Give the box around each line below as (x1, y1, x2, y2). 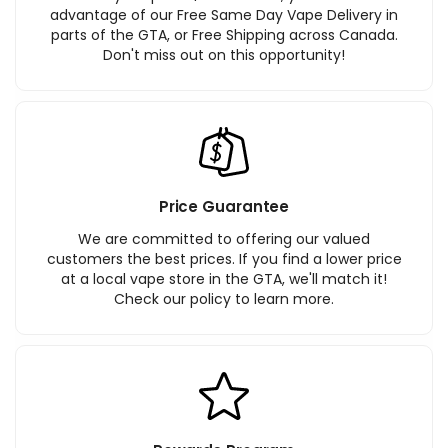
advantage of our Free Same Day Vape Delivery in (50, 4, 398, 25)
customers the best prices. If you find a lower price (46, 248, 402, 269)
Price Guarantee (158, 196, 290, 218)
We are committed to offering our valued (78, 228, 370, 249)
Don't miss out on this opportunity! (103, 44, 345, 65)
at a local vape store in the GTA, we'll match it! (61, 268, 387, 289)
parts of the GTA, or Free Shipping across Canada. (50, 24, 398, 45)
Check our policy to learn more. (114, 288, 334, 309)
